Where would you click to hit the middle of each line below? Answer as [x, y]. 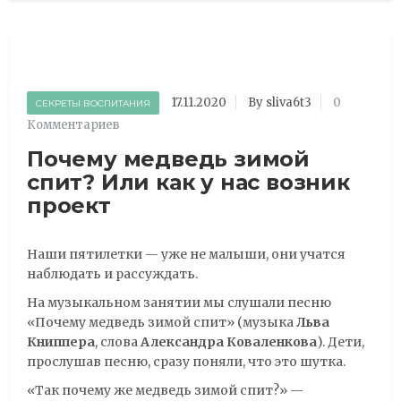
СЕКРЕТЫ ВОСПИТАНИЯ [93, 103]
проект [75, 205]
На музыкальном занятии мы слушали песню [179, 302]
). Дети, [341, 341]
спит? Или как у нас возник [188, 182]
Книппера [61, 341]
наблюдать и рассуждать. [112, 273]
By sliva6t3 [280, 102]
